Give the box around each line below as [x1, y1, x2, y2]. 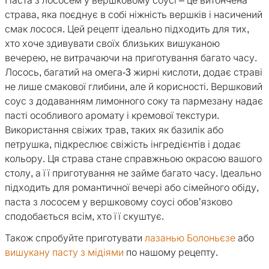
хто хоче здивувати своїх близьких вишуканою [5, 38, 220, 49]
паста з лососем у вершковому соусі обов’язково [5, 197, 232, 208]
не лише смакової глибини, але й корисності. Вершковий [5, 82, 262, 92]
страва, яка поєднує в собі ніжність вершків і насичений [5, 10, 262, 20]
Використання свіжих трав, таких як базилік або [5, 125, 223, 136]
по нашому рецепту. [124, 247, 218, 258]
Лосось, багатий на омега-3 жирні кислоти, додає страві [5, 67, 262, 78]
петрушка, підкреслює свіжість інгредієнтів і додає [5, 139, 241, 150]
